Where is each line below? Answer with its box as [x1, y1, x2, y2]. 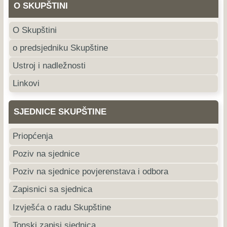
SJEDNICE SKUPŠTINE [13, 107, 106, 117]
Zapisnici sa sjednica [13, 184, 93, 195]
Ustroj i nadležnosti [13, 60, 86, 70]
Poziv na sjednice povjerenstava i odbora [13, 167, 169, 177]
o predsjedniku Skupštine [13, 43, 108, 53]
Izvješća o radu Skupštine [13, 202, 111, 212]
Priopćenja [13, 131, 53, 141]
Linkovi [13, 78, 40, 88]
